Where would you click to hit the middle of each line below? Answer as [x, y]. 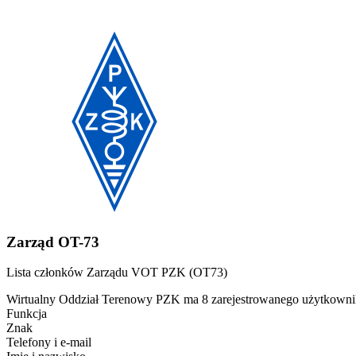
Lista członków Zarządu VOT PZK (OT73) [117, 273]
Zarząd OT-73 [53, 242]
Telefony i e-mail [49, 342]
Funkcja [27, 314]
